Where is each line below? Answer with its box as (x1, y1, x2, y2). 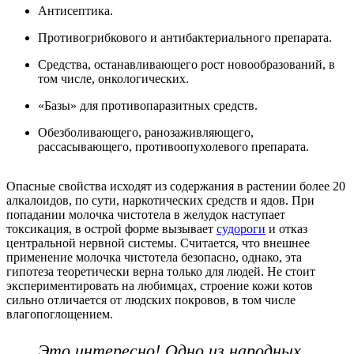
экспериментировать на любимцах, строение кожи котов (6, 278, 313, 292)
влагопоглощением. (6, 307, 113, 321)
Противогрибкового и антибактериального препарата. (38, 30, 332, 44)
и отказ (265, 221, 307, 235)
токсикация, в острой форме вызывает (6, 221, 217, 235)
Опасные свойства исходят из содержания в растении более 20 (6, 179, 345, 193)
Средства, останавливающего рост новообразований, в (38, 57, 335, 71)
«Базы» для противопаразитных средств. (38, 98, 258, 112)
